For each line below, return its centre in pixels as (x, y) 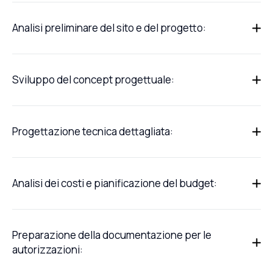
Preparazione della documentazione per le (112, 235)
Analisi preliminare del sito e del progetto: (109, 28)
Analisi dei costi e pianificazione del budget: (115, 183)
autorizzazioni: (48, 250)
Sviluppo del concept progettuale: (93, 80)
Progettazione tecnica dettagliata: (93, 132)
